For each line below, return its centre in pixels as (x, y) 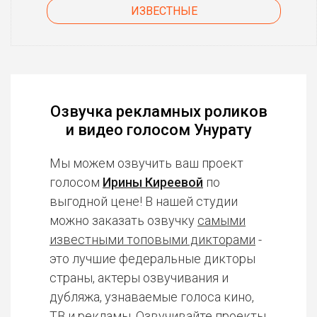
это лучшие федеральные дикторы (152, 259)
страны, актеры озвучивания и (139, 278)
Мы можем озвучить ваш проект (146, 163)
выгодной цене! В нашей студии (144, 201)
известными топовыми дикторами (152, 240)
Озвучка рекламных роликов (158, 111)
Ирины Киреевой (153, 182)
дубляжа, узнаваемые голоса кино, (152, 297)
